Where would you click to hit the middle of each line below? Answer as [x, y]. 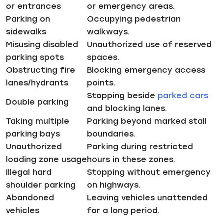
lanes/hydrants [37, 82]
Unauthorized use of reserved [149, 44]
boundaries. [111, 134]
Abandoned [30, 197]
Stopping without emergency [149, 172]
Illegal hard [29, 172]
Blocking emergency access [146, 70]
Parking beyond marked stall [147, 121]
